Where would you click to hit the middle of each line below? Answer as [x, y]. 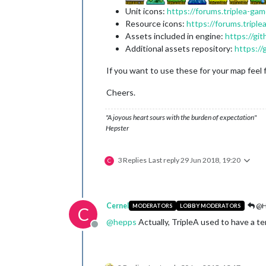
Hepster [117, 128]
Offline [108, 230]
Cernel [118, 205]
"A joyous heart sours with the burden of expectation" [181, 117]
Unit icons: [146, 11]
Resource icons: [156, 23]
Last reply [164, 160]
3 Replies [132, 160]
